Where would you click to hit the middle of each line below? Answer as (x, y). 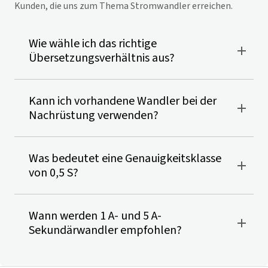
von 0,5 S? (54, 173)
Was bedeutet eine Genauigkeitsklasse (125, 159)
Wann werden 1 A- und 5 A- (95, 216)
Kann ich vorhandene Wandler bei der (123, 101)
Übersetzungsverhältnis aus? (102, 58)
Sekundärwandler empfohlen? (105, 230)
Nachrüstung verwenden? (94, 115)
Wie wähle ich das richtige (93, 44)
